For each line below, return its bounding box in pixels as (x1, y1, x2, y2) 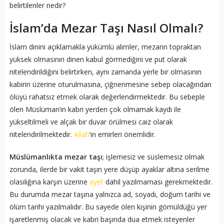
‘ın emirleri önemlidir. (89, 129, 155, 139)
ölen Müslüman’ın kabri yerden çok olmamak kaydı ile (9, 104, 181, 114)
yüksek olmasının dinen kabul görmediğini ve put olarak (9, 54, 187, 64)
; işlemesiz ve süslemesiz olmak (102, 152, 204, 162)
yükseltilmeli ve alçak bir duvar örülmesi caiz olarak (9, 117, 173, 127)
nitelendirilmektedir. (9, 129, 74, 139)
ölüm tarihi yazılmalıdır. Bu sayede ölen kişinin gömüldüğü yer (9, 202, 207, 212)
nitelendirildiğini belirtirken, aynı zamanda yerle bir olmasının (9, 67, 201, 77)
